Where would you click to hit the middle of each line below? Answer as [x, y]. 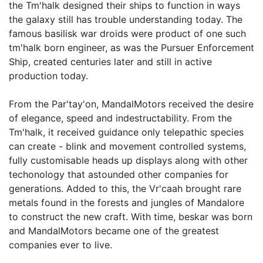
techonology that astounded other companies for [119, 174]
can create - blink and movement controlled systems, [127, 146]
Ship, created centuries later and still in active [110, 61]
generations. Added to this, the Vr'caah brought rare [125, 188]
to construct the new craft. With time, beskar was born [131, 216]
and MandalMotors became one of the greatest [114, 230]
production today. [48, 75]
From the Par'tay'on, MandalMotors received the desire [131, 104]
